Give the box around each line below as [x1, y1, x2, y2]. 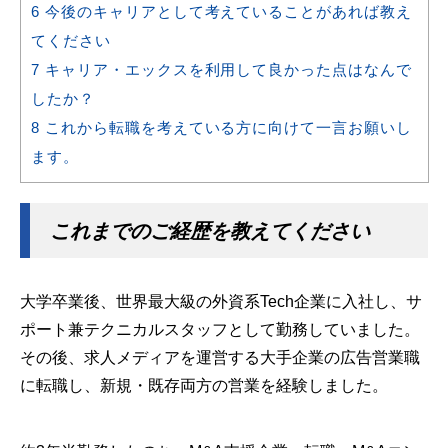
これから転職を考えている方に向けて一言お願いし [39, 119, 413, 136]
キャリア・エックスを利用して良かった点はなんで [39, 61, 413, 78]
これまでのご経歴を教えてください [50, 219, 370, 242]
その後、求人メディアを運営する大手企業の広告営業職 [20, 348, 420, 366]
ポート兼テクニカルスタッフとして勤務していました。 [20, 320, 420, 338]
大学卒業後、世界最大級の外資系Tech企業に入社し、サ [20, 292, 422, 310]
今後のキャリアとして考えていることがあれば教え [39, 3, 413, 20]
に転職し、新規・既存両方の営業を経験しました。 [20, 376, 388, 394]
